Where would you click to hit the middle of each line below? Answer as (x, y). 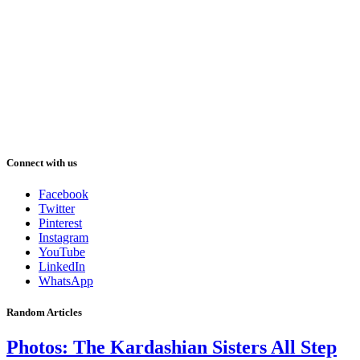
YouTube (62, 252)
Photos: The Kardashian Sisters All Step (172, 348)
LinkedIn (62, 266)
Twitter (57, 209)
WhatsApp (66, 281)
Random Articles (44, 313)
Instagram (63, 237)
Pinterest (60, 223)
